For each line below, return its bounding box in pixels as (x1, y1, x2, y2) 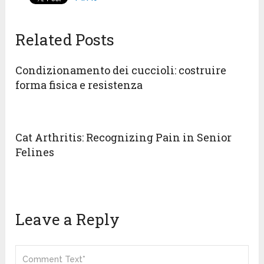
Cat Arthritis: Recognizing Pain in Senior (15, 130, 232, 145)
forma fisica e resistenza (15, 78, 143, 93)
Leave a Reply (15, 209, 120, 230)
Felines (15, 145, 55, 160)
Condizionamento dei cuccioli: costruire (15, 63, 227, 78)
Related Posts (15, 29, 115, 50)
